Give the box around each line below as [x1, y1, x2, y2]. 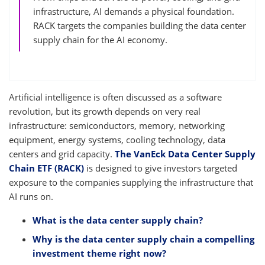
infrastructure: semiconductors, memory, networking [9, 119, 225, 132]
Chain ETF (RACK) [9, 162, 84, 174]
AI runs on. [9, 190, 53, 203]
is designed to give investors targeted [84, 162, 237, 174]
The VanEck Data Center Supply [115, 148, 256, 160]
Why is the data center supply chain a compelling [33, 233, 254, 245]
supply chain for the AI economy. [33, 34, 167, 46]
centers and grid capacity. [9, 148, 112, 160]
